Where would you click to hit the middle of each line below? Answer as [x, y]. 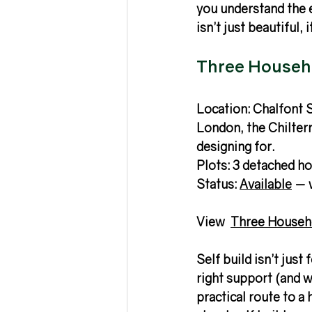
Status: [218, 184]
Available [266, 184]
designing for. [236, 147]
